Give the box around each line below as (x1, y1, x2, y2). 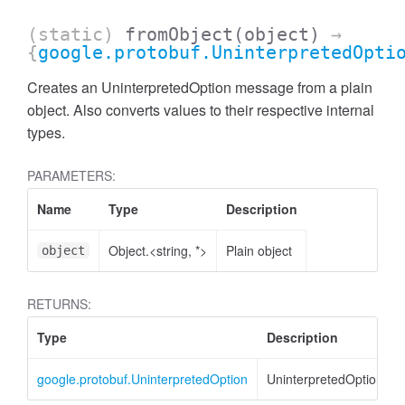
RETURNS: (27, 295, 91, 313)
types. (27, 122, 65, 143)
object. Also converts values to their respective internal (27, 99, 374, 120)
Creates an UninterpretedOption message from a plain (27, 77, 372, 98)
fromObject (125, 24, 233, 45)
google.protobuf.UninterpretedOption (37, 370, 248, 388)
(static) (27, 24, 125, 45)
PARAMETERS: (27, 166, 116, 184)
